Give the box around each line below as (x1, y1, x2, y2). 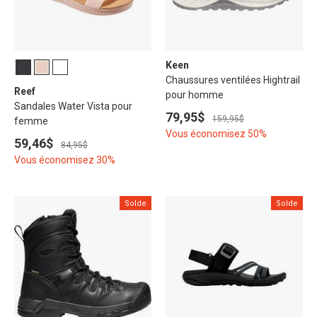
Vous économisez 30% (14, 154, 115, 166)
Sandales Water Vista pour (14, 100, 132, 113)
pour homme (166, 89, 224, 101)
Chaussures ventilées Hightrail (166, 74, 300, 86)
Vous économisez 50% (166, 128, 267, 140)
